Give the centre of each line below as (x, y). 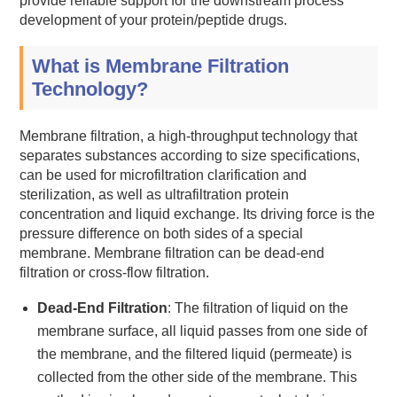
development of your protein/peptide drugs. (154, 20)
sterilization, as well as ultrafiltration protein (155, 194)
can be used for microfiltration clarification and (163, 175)
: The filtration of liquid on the (258, 307)
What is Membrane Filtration (161, 66)
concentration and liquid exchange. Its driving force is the (198, 214)
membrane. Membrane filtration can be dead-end (172, 253)
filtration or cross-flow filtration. (115, 272)
